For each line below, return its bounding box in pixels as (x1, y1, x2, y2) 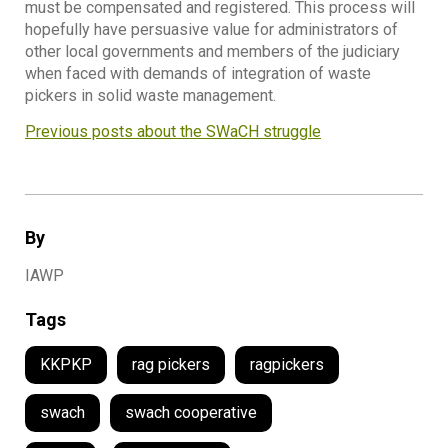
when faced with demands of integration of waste (25, 64, 371, 84)
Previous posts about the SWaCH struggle (25, 122, 321, 142)
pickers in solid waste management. (25, 86, 276, 106)
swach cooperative (125, 403, 257, 423)
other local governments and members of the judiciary (25, 42, 400, 62)
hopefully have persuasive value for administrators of (25, 20, 398, 40)
